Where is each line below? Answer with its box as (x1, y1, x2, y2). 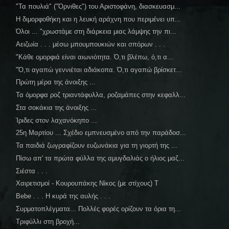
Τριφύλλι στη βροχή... (16, 217, 80, 225)
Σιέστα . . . (16, 167, 48, 175)
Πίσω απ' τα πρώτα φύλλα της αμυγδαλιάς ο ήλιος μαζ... (16, 154, 185, 162)
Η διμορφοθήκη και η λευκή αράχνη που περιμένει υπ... (16, 15, 181, 23)
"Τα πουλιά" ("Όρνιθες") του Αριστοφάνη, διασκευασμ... (16, 2, 181, 10)
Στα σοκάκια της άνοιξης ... (16, 103, 97, 111)
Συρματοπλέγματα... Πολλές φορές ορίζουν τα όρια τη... (16, 204, 181, 213)
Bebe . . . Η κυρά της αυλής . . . (16, 192, 111, 200)
